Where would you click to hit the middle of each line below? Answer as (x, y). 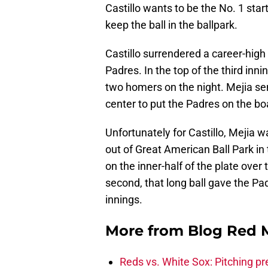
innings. (124, 200)
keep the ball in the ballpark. (171, 25)
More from (147, 231)
